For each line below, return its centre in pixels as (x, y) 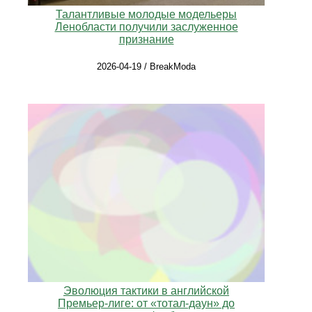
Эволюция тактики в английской (146, 290)
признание (146, 40)
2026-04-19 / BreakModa (146, 67)
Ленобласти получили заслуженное (146, 27)
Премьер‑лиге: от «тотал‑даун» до (146, 303)
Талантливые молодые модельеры (146, 15)
